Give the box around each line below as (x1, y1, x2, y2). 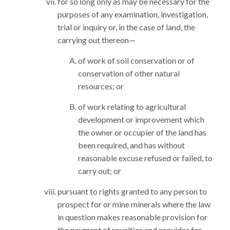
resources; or (78, 81, 124, 91)
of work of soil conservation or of (78, 55, 195, 65)
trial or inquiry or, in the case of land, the (57, 22, 195, 32)
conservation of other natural (78, 68, 180, 78)
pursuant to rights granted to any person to (57, 186, 207, 196)
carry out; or (78, 166, 121, 176)
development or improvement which (78, 114, 204, 124)
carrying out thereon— (57, 35, 136, 45)
